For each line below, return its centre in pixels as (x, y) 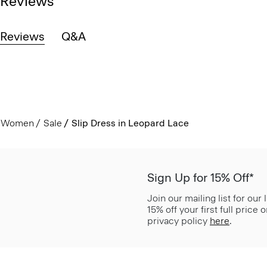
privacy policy (178, 221)
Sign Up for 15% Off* (201, 177)
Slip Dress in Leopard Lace (130, 123)
